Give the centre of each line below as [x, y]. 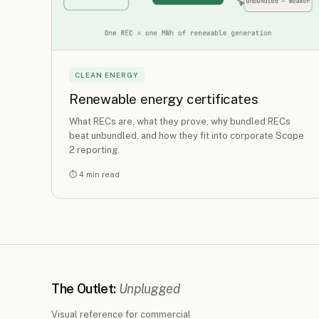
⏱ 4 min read [94, 174]
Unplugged [149, 288]
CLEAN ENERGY [107, 75]
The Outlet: [85, 288]
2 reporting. [94, 150]
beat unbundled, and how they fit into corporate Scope [187, 135]
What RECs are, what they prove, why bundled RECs [180, 121]
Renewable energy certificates [164, 99]
